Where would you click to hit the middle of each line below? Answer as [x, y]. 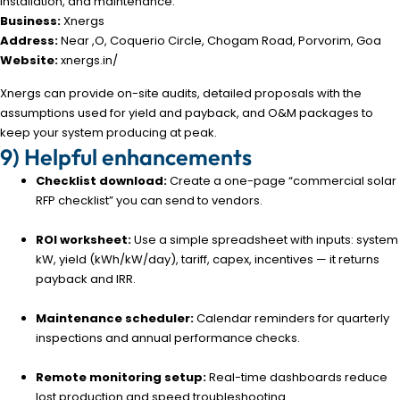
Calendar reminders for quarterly [292, 318]
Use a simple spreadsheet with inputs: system [265, 239]
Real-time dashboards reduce [297, 377]
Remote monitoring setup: [121, 377]
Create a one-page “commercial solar [282, 180]
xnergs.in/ [88, 61]
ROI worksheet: [83, 239]
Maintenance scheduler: [115, 318]
